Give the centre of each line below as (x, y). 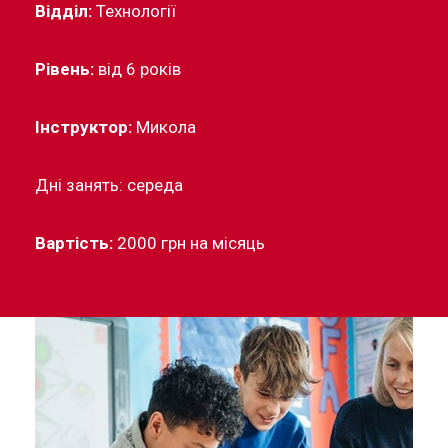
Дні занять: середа (109, 185)
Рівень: (64, 69)
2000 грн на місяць (189, 243)
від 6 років (137, 69)
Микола (164, 127)
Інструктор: (83, 127)
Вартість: (74, 243)
